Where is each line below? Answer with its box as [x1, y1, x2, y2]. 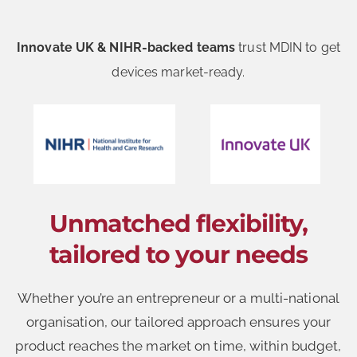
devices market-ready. [112, 65, 245, 80]
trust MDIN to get [235, 40, 340, 56]
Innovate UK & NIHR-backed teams [17, 40, 236, 56]
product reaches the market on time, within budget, [15, 337, 342, 354]
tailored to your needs [49, 239, 308, 269]
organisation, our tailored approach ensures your [25, 313, 331, 330]
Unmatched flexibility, [49, 208, 308, 238]
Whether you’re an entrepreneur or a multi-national [17, 289, 339, 306]
